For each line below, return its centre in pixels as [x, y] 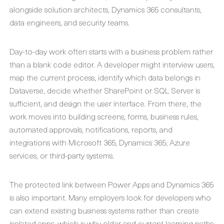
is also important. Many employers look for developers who [110, 197]
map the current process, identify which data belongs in [105, 77]
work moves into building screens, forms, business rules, [104, 116]
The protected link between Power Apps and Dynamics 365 [111, 184]
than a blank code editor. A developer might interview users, [112, 64]
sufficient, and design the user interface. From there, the [105, 103]
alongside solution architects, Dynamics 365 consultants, [105, 9]
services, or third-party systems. [62, 155]
